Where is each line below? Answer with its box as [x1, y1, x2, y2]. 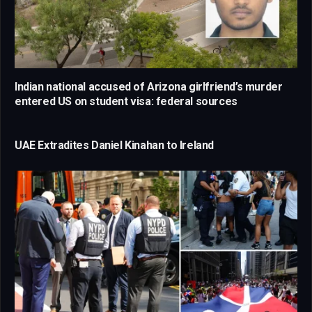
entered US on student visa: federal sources [15, 95, 237, 109]
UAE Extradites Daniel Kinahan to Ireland [15, 139, 214, 153]
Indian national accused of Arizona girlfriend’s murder [15, 80, 283, 94]
